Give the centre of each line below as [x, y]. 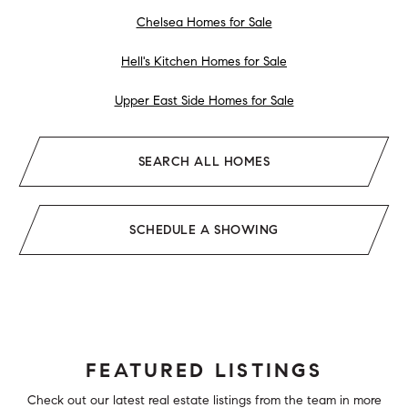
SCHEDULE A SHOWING [204, 229]
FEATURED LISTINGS [204, 370]
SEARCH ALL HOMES [204, 161]
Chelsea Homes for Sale [204, 22]
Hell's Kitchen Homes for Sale [204, 61]
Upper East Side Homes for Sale [204, 100]
